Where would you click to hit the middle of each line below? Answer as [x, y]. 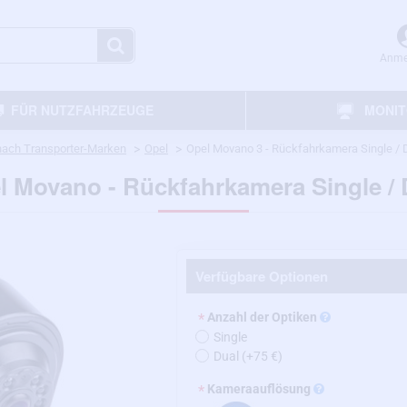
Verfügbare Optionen [262, 276]
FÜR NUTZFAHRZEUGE [83, 109]
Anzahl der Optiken [263, 317]
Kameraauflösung [260, 389]
